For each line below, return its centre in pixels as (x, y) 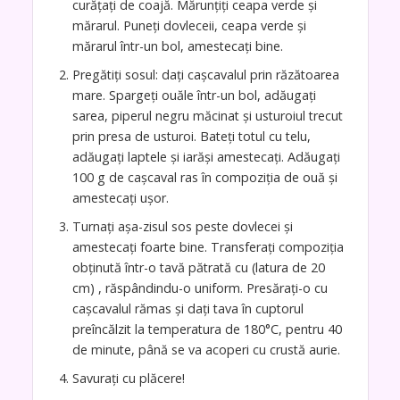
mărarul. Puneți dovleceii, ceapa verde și (189, 26)
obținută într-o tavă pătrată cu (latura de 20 (198, 268)
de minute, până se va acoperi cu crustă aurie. (206, 350)
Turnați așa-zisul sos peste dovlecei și (182, 227)
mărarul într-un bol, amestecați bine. (177, 46)
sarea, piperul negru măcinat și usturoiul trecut (207, 116)
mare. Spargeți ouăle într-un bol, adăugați (194, 96)
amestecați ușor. (120, 198)
